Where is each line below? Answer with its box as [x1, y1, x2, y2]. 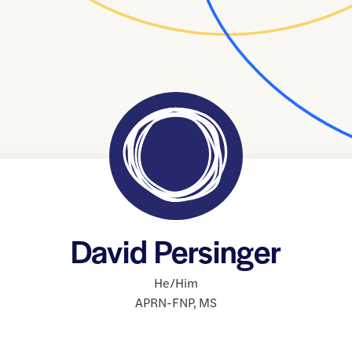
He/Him [153, 273, 198, 292]
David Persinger [70, 229, 281, 273]
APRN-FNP [134, 293, 193, 312]
